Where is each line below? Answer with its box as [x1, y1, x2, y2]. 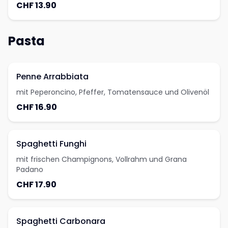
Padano [16, 164, 43, 175]
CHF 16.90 [16, 101, 57, 113]
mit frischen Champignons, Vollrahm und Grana [16, 154, 187, 164]
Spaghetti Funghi [16, 138, 87, 150]
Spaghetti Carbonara [16, 215, 105, 227]
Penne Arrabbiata [16, 71, 89, 82]
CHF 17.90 [16, 179, 56, 190]
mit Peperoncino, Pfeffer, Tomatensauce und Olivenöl [16, 87, 209, 97]
